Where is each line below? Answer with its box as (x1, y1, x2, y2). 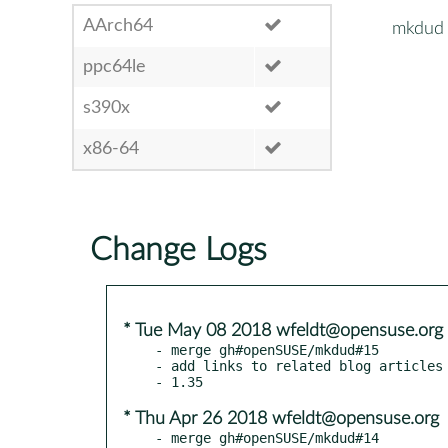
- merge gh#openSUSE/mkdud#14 (155, 429, 379, 446)
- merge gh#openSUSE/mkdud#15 (155, 341, 379, 358)
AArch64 (83, 16, 153, 35)
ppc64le (83, 57, 146, 76)
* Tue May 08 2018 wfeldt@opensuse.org (123, 321, 443, 340)
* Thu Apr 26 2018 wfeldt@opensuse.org (123, 409, 439, 428)
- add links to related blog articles (155, 357, 443, 374)
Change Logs (90, 233, 267, 266)
